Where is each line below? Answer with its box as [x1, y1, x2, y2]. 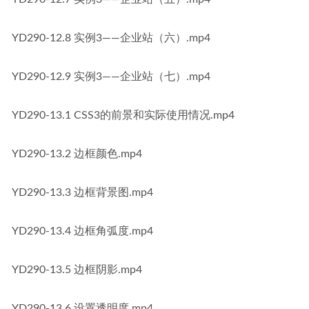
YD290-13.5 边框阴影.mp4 [12, 264, 142, 275]
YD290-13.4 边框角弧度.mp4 [12, 226, 153, 237]
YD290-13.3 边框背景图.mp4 [12, 187, 153, 198]
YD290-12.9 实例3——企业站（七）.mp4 [12, 71, 210, 82]
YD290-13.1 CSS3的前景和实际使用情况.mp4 [12, 110, 235, 121]
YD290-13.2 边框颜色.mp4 [12, 148, 142, 159]
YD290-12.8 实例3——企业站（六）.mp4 [12, 32, 210, 43]
